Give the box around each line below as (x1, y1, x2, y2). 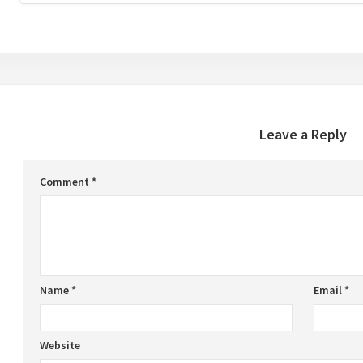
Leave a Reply (259, 125, 347, 143)
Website (40, 338, 80, 352)
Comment (40, 174, 92, 189)
